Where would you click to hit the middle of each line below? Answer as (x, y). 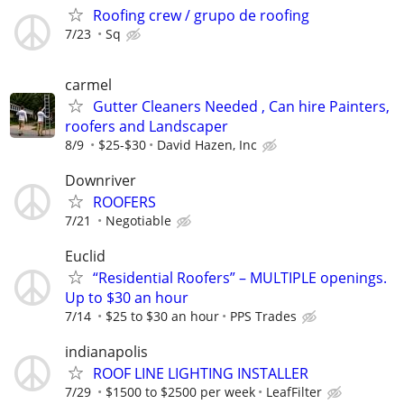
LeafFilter (294, 392)
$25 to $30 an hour (162, 317)
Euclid (85, 257)
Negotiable (138, 221)
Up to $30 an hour (127, 298)
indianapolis (106, 352)
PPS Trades (263, 317)
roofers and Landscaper (147, 126)
